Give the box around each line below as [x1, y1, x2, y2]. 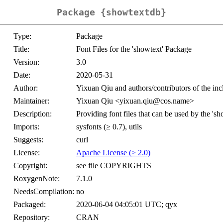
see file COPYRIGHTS [76, 161, 151, 170]
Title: [13, 45, 29, 54]
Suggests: [13, 135, 43, 144]
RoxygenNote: [13, 174, 60, 183]
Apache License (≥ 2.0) [76, 148, 150, 157]
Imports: [13, 122, 39, 131]
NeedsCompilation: [13, 187, 74, 196]
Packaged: [13, 200, 46, 209]
